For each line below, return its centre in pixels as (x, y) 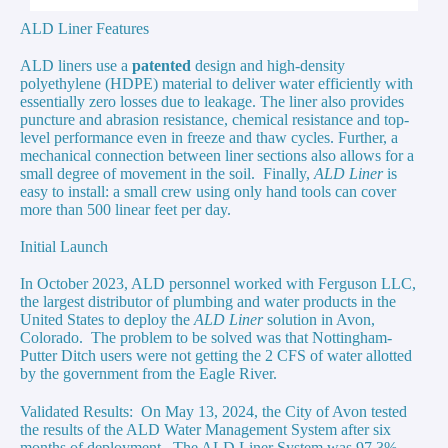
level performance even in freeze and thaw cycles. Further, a (209, 138)
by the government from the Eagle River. (148, 374)
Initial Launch (64, 247)
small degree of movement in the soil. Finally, (167, 174)
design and (229, 66)
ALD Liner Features (84, 29)
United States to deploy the (107, 320)
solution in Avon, (321, 320)
